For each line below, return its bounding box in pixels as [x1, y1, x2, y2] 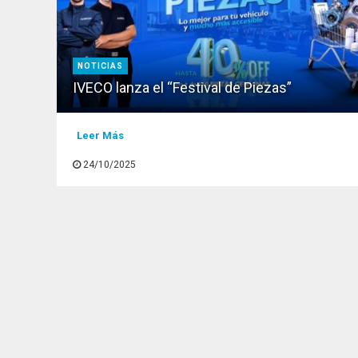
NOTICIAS [78, 62, 124, 70]
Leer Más [76, 129, 124, 141]
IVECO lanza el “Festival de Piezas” [73, 79, 292, 96]
